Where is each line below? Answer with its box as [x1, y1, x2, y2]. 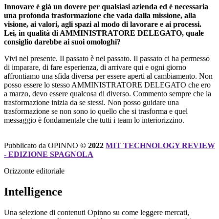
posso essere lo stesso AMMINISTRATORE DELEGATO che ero [4, 80, 211, 89]
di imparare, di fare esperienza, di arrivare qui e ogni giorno [4, 63, 186, 71]
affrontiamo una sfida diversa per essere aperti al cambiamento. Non [4, 71, 213, 80]
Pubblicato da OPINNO [4, 141, 80, 150]
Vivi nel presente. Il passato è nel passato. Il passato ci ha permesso [4, 54, 210, 63]
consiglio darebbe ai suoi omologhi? [4, 37, 121, 46]
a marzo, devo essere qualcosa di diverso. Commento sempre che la [4, 89, 211, 98]
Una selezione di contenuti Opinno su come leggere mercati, [4, 208, 189, 217]
